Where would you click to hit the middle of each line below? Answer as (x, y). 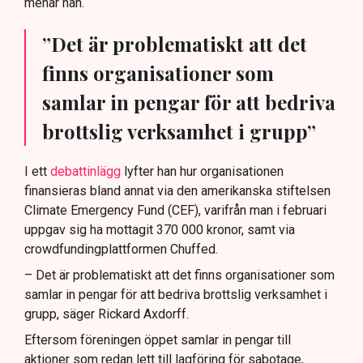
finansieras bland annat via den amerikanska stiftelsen (177, 191)
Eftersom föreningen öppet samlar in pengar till (158, 340)
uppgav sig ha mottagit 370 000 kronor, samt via (160, 230)
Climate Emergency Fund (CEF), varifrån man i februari (175, 211)
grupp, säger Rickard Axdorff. (107, 314)
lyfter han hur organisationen (202, 172)
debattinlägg (85, 172)
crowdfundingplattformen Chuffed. (121, 250)
